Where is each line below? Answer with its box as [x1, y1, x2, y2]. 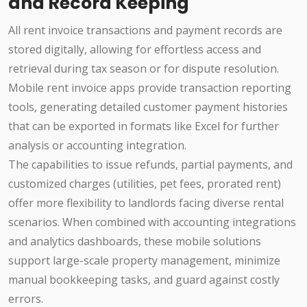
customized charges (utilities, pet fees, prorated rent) [8, 176, 281, 192]
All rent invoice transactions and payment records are [8, 23, 282, 38]
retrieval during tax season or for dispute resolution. [8, 61, 279, 77]
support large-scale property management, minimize [8, 253, 280, 269]
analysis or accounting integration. [8, 138, 186, 153]
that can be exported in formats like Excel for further [8, 119, 279, 134]
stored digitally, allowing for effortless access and [8, 42, 261, 58]
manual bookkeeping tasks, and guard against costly [8, 272, 280, 288]
